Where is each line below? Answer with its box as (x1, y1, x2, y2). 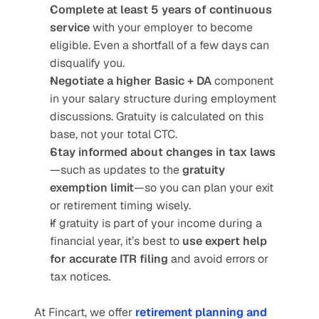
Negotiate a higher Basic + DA (50, 73, 211, 88)
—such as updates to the (50, 162, 182, 177)
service (50, 20, 90, 35)
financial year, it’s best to (50, 234, 182, 249)
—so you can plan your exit (134, 180, 273, 195)
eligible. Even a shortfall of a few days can (50, 38, 269, 53)
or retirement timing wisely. (50, 198, 191, 213)
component (211, 73, 273, 88)
